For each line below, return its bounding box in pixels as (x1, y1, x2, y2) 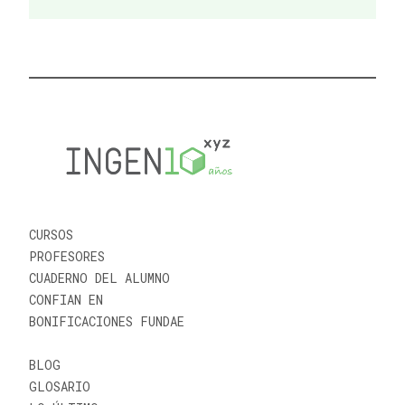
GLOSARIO (29, 377, 90, 395)
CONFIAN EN (29, 290, 103, 308)
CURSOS (29, 225, 73, 243)
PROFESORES (29, 247, 105, 265)
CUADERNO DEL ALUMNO (29, 268, 170, 287)
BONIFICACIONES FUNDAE (29, 312, 184, 330)
